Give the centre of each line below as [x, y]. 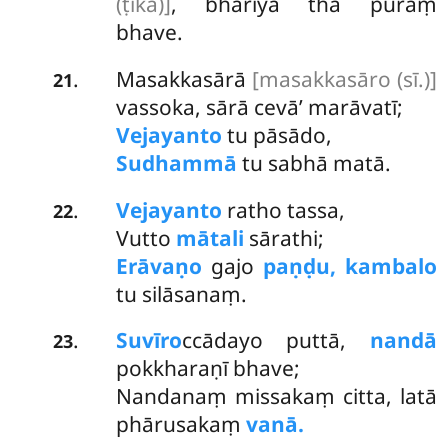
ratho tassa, [283, 209]
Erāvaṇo [158, 265]
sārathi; [283, 237]
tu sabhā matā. [313, 162]
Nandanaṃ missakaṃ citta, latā [276, 396]
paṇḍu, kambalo [349, 265]
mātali [209, 237]
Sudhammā [176, 162]
